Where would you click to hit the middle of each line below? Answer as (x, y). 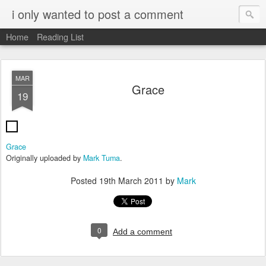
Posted (85, 180)
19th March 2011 (131, 180)
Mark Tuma (102, 158)
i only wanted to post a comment (98, 14)
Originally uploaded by (45, 158)
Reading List (60, 37)
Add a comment (142, 232)
